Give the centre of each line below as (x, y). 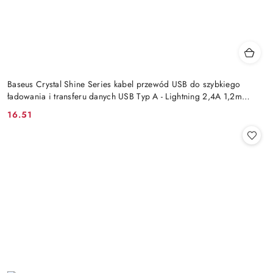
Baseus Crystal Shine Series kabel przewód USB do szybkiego (124, 84)
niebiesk (23, 108)
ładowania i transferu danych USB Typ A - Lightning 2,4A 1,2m (125, 96)
